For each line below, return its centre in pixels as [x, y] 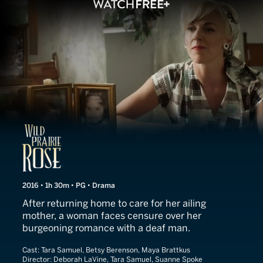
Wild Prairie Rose [97, 134]
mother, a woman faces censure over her [112, 216]
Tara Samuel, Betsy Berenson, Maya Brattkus [116, 250]
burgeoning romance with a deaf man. [106, 228]
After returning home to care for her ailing [114, 203]
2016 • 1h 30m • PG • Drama [69, 186]
